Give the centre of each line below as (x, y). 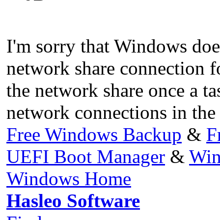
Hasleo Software (73, 200)
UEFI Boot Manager (86, 156)
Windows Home (69, 178)
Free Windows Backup (94, 134)
